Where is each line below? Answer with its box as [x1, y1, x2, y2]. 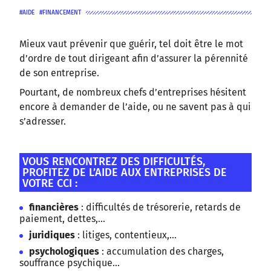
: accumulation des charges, [102, 246, 224, 258]
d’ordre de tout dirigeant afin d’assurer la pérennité [19, 53, 248, 65]
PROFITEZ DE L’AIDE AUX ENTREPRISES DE [22, 166, 227, 180]
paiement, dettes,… [19, 213, 105, 225]
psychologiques [29, 246, 102, 258]
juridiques [29, 229, 77, 241]
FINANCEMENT [42, 9, 81, 17]
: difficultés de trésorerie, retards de [81, 201, 241, 214]
